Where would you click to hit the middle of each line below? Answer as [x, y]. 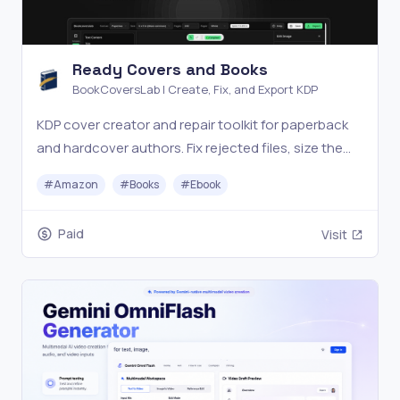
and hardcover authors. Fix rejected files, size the [190, 148]
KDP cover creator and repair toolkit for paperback [192, 125]
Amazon [76, 185]
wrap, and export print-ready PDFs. [143, 171]
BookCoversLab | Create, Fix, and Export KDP [195, 90]
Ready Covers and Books [170, 70]
